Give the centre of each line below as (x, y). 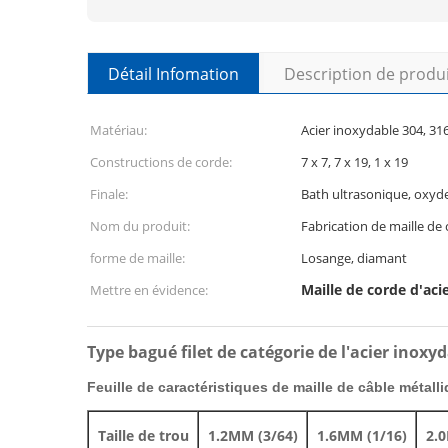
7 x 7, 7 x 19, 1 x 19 (354, 162)
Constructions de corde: (161, 162)
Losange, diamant (354, 258)
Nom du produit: (140, 226)
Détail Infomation (173, 74)
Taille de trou (143, 435)
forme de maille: (137, 258)
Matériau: (118, 130)
